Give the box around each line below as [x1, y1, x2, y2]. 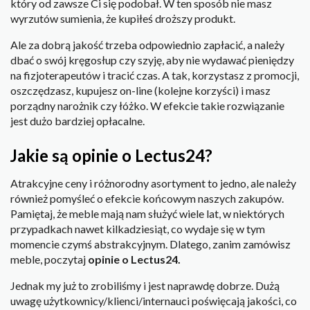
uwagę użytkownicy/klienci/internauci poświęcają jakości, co [10, 294, 297, 308]
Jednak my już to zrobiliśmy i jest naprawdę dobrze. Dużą [10, 279, 280, 293]
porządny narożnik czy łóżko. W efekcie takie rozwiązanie [10, 98, 284, 112]
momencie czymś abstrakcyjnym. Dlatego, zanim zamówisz [10, 237, 291, 251]
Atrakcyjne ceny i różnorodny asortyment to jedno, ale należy [10, 176, 296, 190]
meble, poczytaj [10, 253, 88, 266]
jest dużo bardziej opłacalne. [10, 113, 145, 127]
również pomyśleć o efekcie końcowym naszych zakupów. [10, 192, 284, 206]
